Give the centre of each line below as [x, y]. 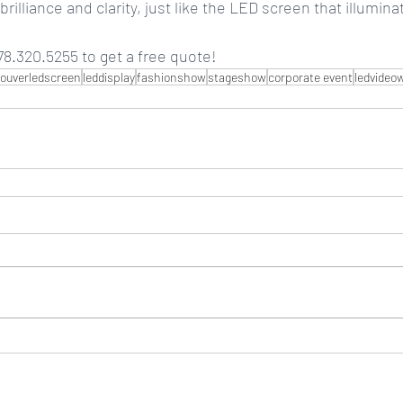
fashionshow [171, 77]
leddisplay [109, 77]
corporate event [310, 77]
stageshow [237, 77]
